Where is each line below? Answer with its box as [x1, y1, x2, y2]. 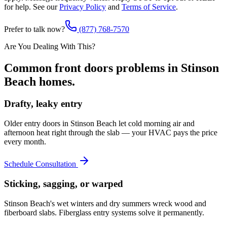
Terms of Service [122, 2, 176, 11]
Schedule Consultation [4, 160, 78, 169]
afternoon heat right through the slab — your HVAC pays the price [4, 128, 217, 137]
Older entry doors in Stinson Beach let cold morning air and [4, 119, 195, 128]
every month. [4, 137, 46, 146]
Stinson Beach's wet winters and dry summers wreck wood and [4, 199, 206, 208]
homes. [36, 74, 75, 88]
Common [4, 61, 55, 74]
